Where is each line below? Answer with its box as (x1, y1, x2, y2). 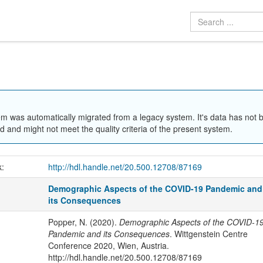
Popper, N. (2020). (48, 215, 119, 228)
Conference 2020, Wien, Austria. (48, 239, 169, 251)
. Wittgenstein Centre (169, 227, 248, 240)
